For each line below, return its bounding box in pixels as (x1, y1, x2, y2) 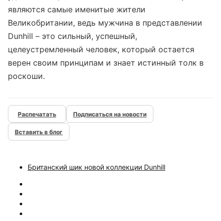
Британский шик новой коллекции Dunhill (28, 163, 165, 171)
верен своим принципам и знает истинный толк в (8, 58, 204, 68)
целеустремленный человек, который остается (8, 44, 194, 54)
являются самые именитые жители (8, 4, 146, 14)
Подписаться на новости (73, 110, 147, 118)
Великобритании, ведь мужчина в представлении (8, 18, 202, 28)
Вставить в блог (15, 128, 63, 136)
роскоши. (8, 71, 45, 81)
